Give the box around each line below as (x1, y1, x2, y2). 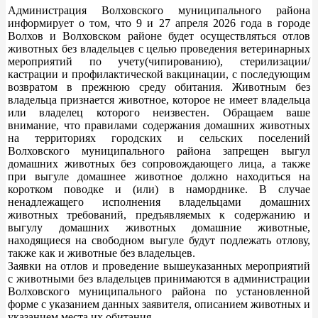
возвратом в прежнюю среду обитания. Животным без (8, 80, 310, 93)
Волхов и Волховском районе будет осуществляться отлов (8, 29, 310, 42)
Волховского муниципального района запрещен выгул (8, 144, 310, 157)
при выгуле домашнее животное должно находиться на (8, 170, 310, 182)
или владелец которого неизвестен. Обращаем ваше (8, 106, 310, 119)
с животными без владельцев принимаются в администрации (8, 272, 310, 285)
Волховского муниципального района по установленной (8, 285, 310, 297)
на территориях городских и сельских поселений (8, 131, 310, 144)
